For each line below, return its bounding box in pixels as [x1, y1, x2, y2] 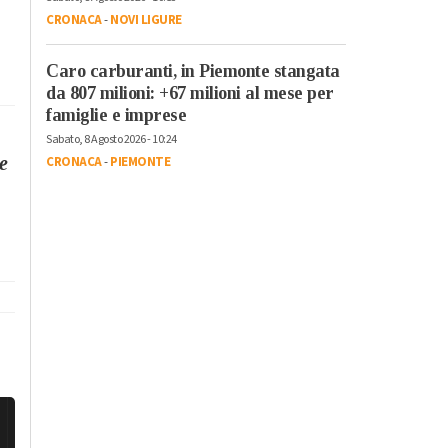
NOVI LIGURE [110, 10, 182, 29]
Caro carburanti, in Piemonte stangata [46, 60, 340, 81]
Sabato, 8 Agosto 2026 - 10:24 [46, 130, 177, 148]
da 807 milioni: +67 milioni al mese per [46, 82, 334, 103]
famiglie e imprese [46, 104, 186, 125]
